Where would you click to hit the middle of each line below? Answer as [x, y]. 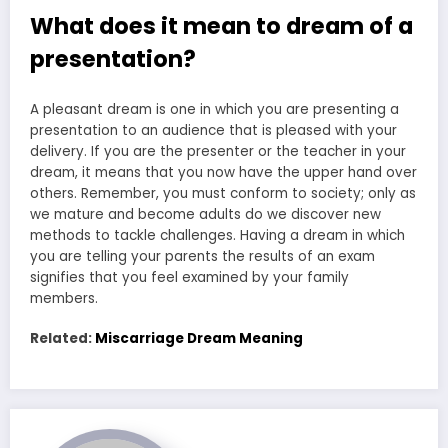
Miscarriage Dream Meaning [199, 339]
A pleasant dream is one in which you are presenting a [214, 109]
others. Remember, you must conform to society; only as [223, 193]
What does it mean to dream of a [221, 26]
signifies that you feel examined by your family [189, 277]
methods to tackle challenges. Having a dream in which [217, 235]
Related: [62, 339]
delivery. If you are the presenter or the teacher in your [218, 151]
